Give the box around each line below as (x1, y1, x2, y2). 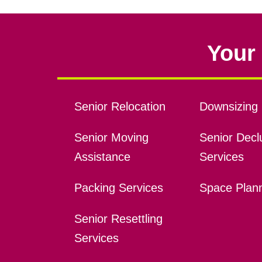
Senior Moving (74, 130, 149, 144)
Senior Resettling (74, 212, 163, 225)
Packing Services (74, 181, 163, 194)
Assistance (74, 150, 130, 163)
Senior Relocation (74, 99, 166, 113)
